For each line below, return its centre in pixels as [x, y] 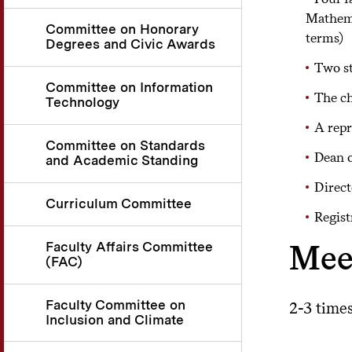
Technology [82, 102]
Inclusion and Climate [115, 319]
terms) [326, 37]
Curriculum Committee [119, 203]
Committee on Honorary [122, 29]
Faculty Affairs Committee [129, 246]
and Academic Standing [122, 160]
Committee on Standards [125, 145]
